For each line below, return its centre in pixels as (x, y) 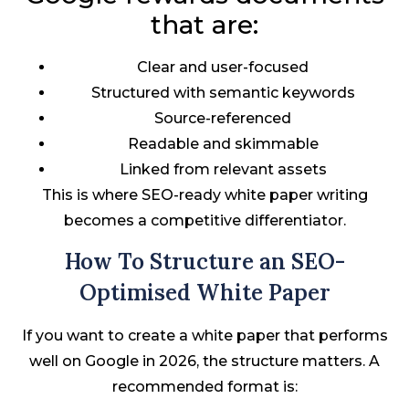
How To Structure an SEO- (204, 262)
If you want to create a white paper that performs (204, 336)
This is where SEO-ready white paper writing (204, 194)
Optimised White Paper (204, 293)
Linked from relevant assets (223, 169)
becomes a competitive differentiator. (204, 220)
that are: (204, 24)
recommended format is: (204, 387)
